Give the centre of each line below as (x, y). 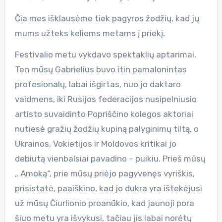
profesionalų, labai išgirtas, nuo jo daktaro (98, 84)
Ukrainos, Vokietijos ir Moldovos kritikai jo (95, 143)
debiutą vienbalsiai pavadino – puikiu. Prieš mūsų (110, 158)
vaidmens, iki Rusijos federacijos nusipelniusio (106, 99)
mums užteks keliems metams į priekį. (90, 33)
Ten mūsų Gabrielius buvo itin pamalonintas (101, 69)
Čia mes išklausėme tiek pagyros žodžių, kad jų (107, 18)
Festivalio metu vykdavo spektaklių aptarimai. (105, 54)
